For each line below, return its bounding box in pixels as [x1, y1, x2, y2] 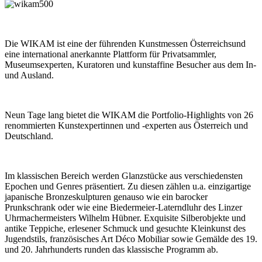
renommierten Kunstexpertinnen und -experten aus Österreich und [5, 120, 248, 130]
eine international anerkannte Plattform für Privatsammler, [5, 49, 216, 59]
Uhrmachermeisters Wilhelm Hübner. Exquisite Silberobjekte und [5, 212, 246, 223]
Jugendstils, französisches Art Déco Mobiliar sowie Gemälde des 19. [5, 233, 257, 244]
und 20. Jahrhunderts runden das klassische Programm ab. [5, 244, 218, 254]
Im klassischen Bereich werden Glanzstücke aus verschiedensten [5, 170, 243, 181]
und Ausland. [5, 70, 54, 80]
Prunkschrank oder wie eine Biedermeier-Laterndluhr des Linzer [5, 202, 242, 212]
